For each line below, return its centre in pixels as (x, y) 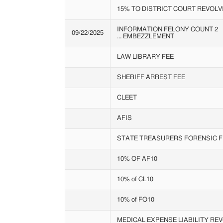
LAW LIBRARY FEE (145, 57)
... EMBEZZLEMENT (145, 37)
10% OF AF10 (137, 159)
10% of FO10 (135, 200)
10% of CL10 (135, 180)
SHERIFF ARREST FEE (151, 78)
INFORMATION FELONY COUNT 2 (167, 30)
